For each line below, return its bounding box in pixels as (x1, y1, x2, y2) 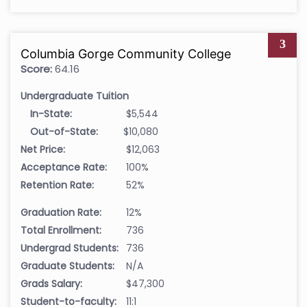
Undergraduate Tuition (21, 88, 129, 103)
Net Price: (21, 142, 65, 156)
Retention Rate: (21, 177, 94, 192)
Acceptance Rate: (21, 160, 107, 174)
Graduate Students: (21, 258, 114, 273)
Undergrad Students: (21, 241, 119, 255)
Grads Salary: (21, 276, 82, 291)
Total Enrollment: (21, 223, 101, 237)
